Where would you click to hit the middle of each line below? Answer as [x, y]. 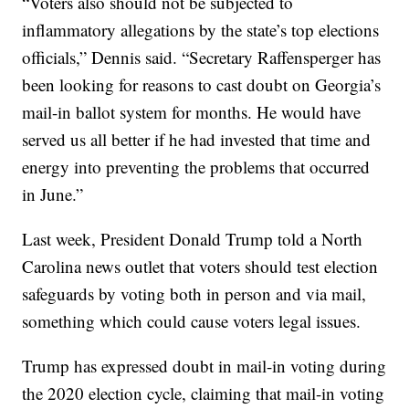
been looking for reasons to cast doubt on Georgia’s [202, 85]
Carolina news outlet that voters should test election [200, 267]
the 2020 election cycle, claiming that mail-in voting [204, 393]
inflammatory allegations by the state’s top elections [201, 30]
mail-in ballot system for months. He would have [192, 112]
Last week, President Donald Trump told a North [193, 239]
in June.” [53, 194]
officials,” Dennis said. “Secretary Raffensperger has [202, 58]
